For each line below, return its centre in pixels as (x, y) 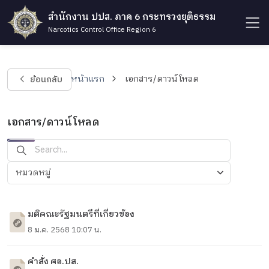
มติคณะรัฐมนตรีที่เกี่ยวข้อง (81, 215)
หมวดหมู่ (34, 173)
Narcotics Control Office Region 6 (102, 29)
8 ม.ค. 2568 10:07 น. (64, 230)
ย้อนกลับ (46, 80)
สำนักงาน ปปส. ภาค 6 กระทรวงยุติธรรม (131, 17)
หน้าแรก (88, 80)
